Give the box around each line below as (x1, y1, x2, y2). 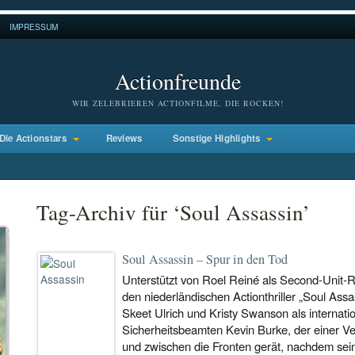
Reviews (105, 132, 143, 145)
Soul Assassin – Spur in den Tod (122, 250, 288, 268)
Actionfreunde (114, 66, 241, 96)
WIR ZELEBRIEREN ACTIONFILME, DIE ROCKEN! (71, 97, 284, 109)
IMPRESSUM (10, 21, 58, 32)
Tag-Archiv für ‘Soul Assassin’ (36, 197, 310, 227)
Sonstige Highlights (172, 132, 261, 145)
